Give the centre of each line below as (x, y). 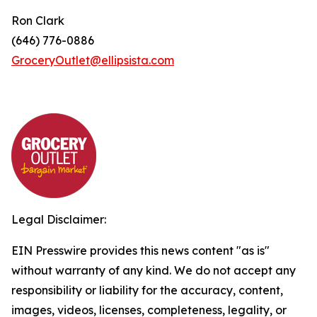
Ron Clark (38, 21)
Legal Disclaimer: (59, 219)
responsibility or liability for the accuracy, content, (147, 290)
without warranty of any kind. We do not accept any (154, 270)
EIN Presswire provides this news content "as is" (140, 250)
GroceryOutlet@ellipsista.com (93, 60)
